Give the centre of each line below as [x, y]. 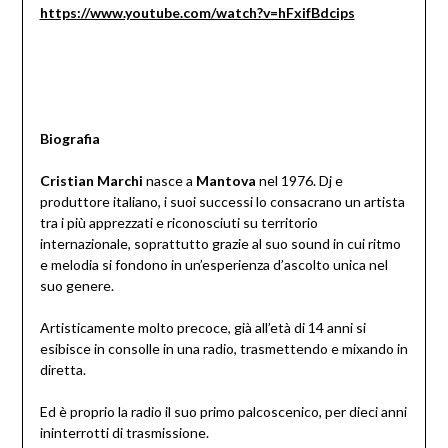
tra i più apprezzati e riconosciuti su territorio [178, 223]
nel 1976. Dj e [299, 181]
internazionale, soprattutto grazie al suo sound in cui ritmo [220, 244]
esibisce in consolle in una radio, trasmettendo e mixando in [223, 349]
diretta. [62, 370]
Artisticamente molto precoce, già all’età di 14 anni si [202, 328]
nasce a [169, 181]
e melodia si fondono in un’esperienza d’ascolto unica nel [213, 265]
